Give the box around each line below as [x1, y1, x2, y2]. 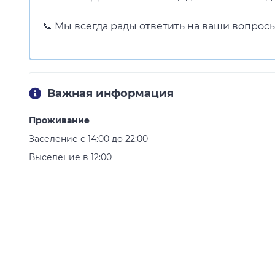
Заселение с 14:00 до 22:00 [29, 133, 148, 144]
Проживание [29, 115, 90, 126]
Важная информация [47, 87, 174, 100]
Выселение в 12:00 [29, 152, 112, 163]
